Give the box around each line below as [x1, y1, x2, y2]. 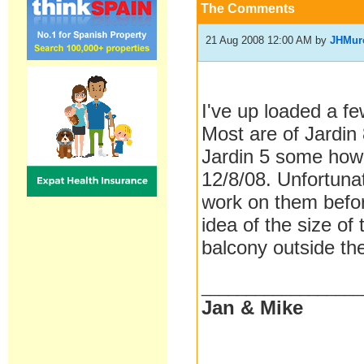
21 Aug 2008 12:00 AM [206, 34, 313, 46]
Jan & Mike [201, 297, 304, 318]
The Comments [201, 2, 296, 15]
